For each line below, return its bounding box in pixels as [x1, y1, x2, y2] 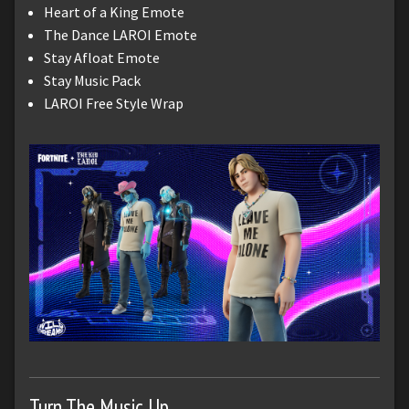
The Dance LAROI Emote [44, 25, 197, 44]
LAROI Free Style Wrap [44, 93, 184, 112]
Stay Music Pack [44, 70, 141, 89]
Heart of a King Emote [44, 2, 184, 21]
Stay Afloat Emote [44, 47, 160, 67]
